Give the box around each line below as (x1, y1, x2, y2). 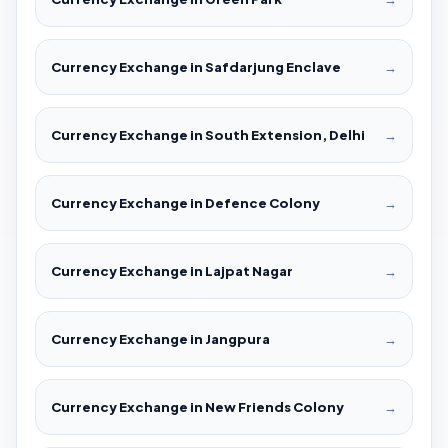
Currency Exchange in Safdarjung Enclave (51, 59, 341, 76)
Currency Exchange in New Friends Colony (51, 399, 344, 416)
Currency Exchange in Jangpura (51, 331, 270, 348)
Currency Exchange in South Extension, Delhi (51, 127, 365, 144)
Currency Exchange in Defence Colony (51, 195, 320, 212)
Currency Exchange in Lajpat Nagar (51, 263, 293, 280)
